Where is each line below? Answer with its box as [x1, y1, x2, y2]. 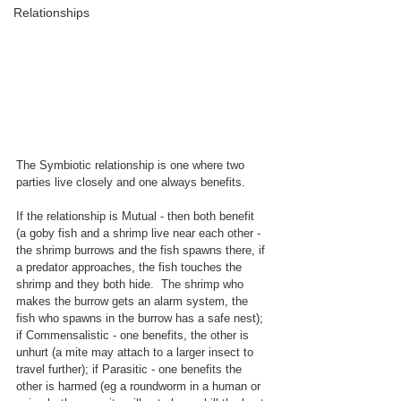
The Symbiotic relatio [16, 158, 126, 173]
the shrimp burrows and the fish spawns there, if [16, 243, 269, 258]
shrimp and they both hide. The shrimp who [16, 277, 247, 292]
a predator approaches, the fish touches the [16, 260, 245, 275]
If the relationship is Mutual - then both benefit [16, 209, 258, 224]
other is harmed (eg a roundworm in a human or [16, 380, 264, 394]
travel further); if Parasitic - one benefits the [16, 363, 245, 377]
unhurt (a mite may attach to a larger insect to [16, 346, 257, 360]
